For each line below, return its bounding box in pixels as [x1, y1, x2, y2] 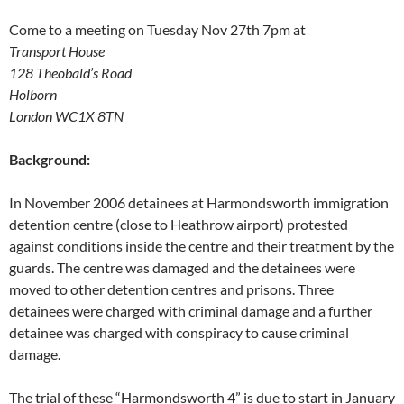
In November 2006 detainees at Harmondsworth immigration [9, 194, 389, 212]
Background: [9, 151, 90, 169]
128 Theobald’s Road [9, 64, 132, 82]
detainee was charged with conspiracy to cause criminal [9, 324, 349, 342]
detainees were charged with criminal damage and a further [9, 302, 372, 320]
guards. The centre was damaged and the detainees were [9, 259, 355, 277]
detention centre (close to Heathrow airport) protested [9, 216, 348, 234]
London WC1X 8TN [9, 107, 124, 125]
